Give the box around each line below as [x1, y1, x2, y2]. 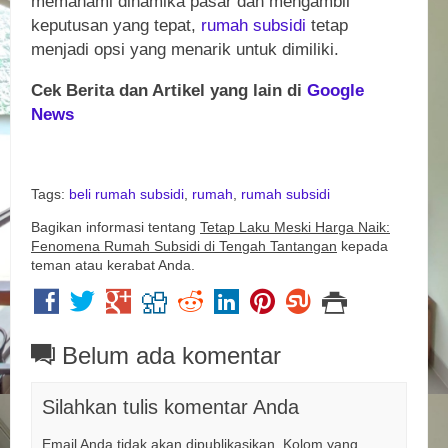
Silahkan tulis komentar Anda [42, 395, 299, 418]
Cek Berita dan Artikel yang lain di [31, 81, 307, 101]
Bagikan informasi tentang [31, 219, 200, 235]
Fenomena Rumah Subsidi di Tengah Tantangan [31, 238, 337, 254]
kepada [337, 238, 388, 254]
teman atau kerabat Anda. [31, 257, 195, 273]
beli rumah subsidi [69, 187, 184, 203]
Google [307, 81, 364, 101]
